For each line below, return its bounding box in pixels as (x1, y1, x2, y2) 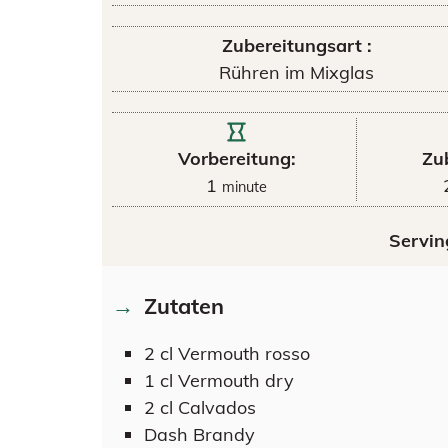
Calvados (177, 395, 256, 419)
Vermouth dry (177, 368, 294, 392)
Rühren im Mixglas (219, 61, 375, 84)
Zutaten (143, 291, 224, 319)
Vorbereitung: (177, 147, 296, 170)
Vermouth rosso (177, 341, 310, 365)
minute (222, 178, 268, 196)
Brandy (192, 422, 255, 446)
